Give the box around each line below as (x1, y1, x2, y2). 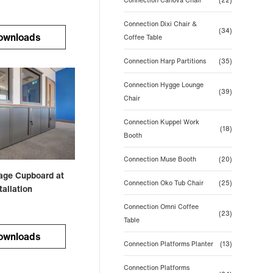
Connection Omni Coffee (123, 202, 199, 211)
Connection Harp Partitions (123, 56, 206, 66)
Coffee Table (123, 32, 162, 42)
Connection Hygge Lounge (123, 80, 204, 90)
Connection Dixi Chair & (123, 19, 197, 29)
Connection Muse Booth (123, 154, 196, 164)
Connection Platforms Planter (123, 239, 213, 249)
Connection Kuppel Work (123, 117, 199, 127)
